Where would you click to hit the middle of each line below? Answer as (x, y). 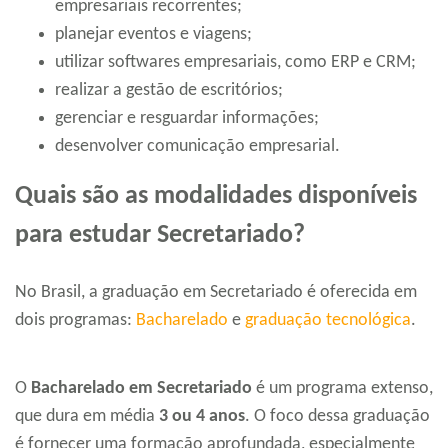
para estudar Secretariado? (160, 236)
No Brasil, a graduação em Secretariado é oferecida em (216, 293)
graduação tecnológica (328, 321)
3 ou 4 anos (202, 417)
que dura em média (87, 417)
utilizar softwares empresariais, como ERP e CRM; (235, 63)
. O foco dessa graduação (337, 417)
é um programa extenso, (342, 389)
